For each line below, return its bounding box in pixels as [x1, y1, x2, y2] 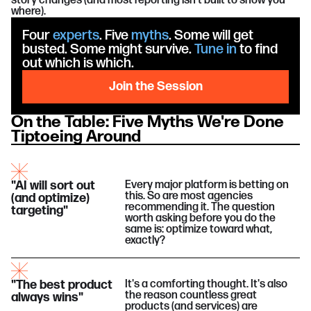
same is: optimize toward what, [124, 223, 272, 236]
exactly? [124, 234, 165, 247]
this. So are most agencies [124, 190, 253, 203]
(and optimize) [11, 191, 90, 205]
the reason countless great [124, 289, 257, 302]
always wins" [11, 290, 83, 305]
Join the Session [108, 79, 203, 94]
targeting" [11, 203, 68, 218]
